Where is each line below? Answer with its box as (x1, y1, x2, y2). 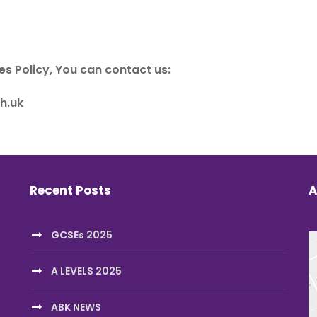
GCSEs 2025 (50, 228, 113, 242)
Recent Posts (29, 182, 111, 199)
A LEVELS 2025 (50, 264, 122, 278)
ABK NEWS (50, 300, 101, 314)
